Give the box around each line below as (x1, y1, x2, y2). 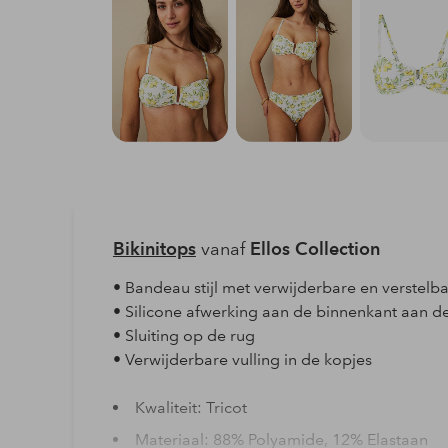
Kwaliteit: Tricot (134, 397, 247, 417)
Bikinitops (112, 237, 196, 259)
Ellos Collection (249, 237, 380, 259)
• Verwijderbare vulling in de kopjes (112, 349, 372, 369)
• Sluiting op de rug (112, 325, 255, 345)
